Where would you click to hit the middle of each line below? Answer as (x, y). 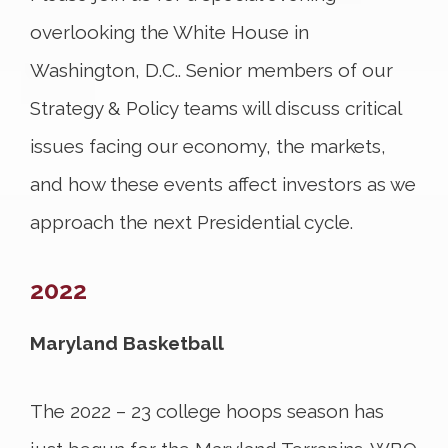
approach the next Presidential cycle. (191, 222)
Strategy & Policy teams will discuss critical (215, 108)
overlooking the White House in (169, 32)
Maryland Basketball (127, 343)
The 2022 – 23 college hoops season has (207, 411)
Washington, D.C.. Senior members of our (211, 70)
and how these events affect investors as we (223, 184)
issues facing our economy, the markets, (208, 146)
